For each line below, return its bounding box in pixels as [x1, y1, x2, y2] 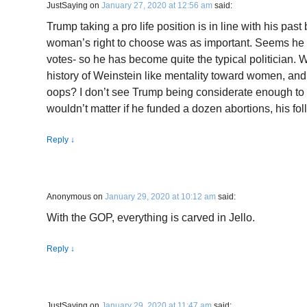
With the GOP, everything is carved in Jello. [47, 212, 255, 223]
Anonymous [47, 192, 91, 201]
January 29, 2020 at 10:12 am [105, 192, 216, 201]
